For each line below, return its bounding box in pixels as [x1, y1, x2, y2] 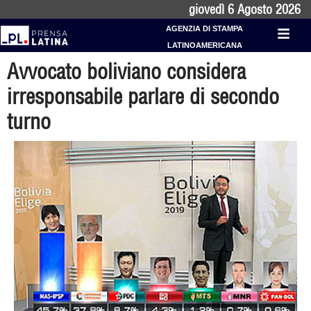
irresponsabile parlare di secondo [7, 83, 279, 110]
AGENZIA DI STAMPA [166, 24, 244, 33]
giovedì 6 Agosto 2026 [189, 1, 301, 17]
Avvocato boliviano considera [7, 58, 246, 85]
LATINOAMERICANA [167, 41, 242, 49]
